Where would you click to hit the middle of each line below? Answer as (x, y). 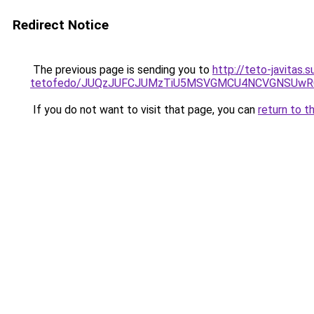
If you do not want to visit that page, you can (144, 110)
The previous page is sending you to (121, 70)
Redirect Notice (61, 25)
